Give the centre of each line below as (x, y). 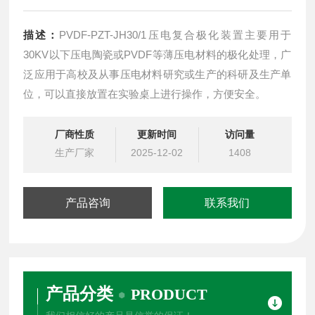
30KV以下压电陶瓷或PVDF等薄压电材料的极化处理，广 (157, 54)
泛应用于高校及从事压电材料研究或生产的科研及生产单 (157, 74)
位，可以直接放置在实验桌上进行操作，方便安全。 (145, 94)
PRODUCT (169, 294)
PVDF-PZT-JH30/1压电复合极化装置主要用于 (175, 34)
